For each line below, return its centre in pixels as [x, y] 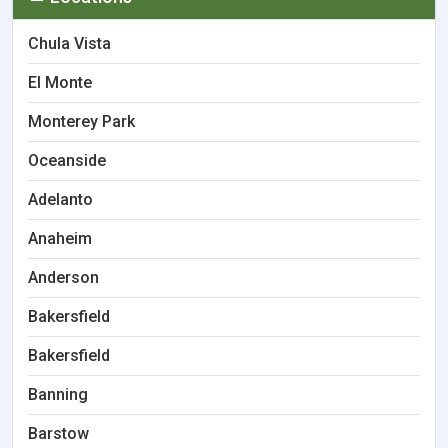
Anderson [63, 277]
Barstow [58, 433]
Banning [58, 394]
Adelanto [60, 199]
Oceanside [67, 160]
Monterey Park [81, 121]
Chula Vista [69, 43]
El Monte [60, 82]
